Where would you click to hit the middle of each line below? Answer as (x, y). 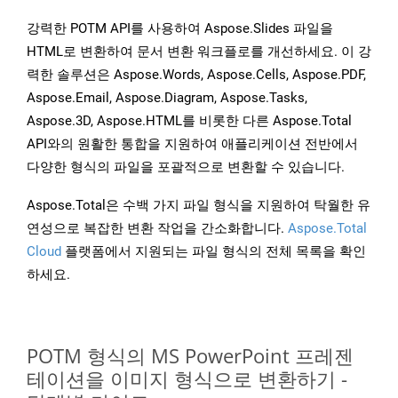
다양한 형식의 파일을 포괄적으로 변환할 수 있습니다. (186, 167)
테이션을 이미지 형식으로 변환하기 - (187, 379)
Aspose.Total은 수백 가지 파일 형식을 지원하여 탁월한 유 (199, 206)
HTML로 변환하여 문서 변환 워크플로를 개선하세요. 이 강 (199, 52)
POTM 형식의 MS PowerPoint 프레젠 (190, 356)
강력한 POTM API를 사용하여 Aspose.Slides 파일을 (180, 29)
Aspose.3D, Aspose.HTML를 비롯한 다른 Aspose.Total (189, 121)
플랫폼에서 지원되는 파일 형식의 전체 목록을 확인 (214, 252)
